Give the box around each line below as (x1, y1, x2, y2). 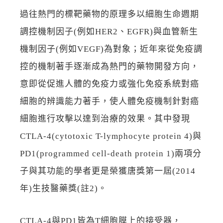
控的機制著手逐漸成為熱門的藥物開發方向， (20, 61, 199, 71)
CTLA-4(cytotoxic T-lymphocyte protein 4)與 (20, 131, 202, 141)
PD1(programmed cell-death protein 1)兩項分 (20, 148, 202, 158)
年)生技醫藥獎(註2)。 (20, 183, 107, 193)
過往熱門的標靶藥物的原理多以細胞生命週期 (20, 9, 199, 19)
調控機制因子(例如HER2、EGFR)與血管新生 (20, 26, 198, 36)
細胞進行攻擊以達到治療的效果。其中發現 (20, 113, 190, 123)
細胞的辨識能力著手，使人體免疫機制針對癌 (20, 96, 199, 106)
